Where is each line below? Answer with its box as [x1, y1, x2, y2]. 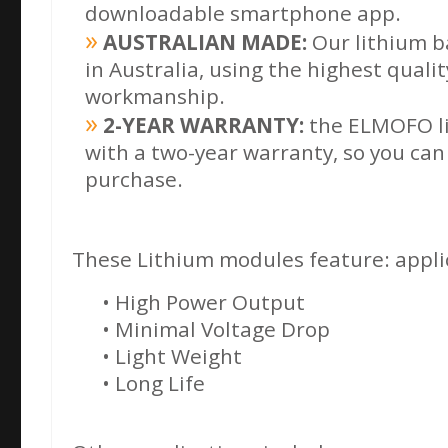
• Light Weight [102, 341, 242, 370]
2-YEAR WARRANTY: [103, 111, 304, 140]
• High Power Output [102, 287, 305, 316]
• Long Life [102, 368, 205, 397]
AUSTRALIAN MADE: [103, 28, 307, 57]
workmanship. [85, 82, 225, 111]
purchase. [85, 165, 183, 194]
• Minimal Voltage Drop [102, 314, 330, 343]
